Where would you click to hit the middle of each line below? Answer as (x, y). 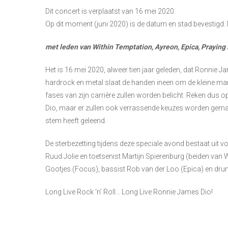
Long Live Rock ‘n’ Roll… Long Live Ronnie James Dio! (129, 192)
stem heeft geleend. (76, 120)
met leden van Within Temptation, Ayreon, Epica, (123, 47)
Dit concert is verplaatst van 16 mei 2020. (110, 11)
